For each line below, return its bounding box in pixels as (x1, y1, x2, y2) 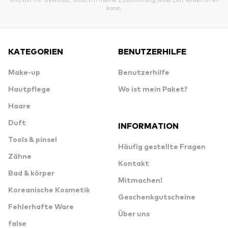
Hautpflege (8, 86, 50, 93)
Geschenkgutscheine (118, 194, 195, 201)
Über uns (118, 211, 150, 218)
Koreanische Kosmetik (8, 187, 90, 194)
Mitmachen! (118, 177, 162, 184)
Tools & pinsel (8, 136, 57, 144)
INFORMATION (118, 120, 179, 131)
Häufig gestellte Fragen (118, 144, 206, 151)
